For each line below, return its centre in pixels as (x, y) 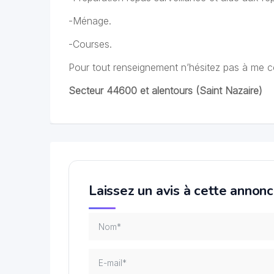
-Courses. (90, 44)
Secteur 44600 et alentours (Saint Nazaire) (165, 91)
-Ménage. (90, 21)
